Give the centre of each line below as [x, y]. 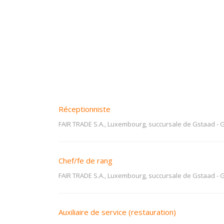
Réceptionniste [84, 109]
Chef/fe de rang [85, 160]
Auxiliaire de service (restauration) [117, 212]
